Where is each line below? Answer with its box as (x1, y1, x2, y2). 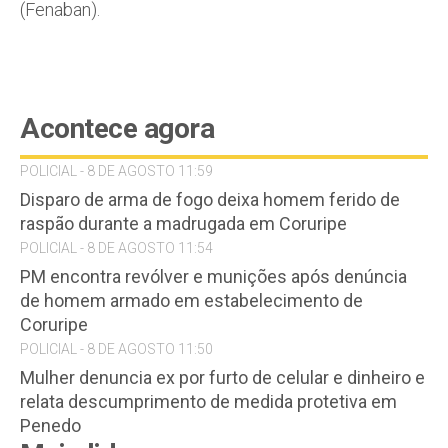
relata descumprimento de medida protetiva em (20, 391, 397, 412)
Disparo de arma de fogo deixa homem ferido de (20, 189, 400, 210)
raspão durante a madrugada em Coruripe (20, 213, 347, 234)
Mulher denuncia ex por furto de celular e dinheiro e (20, 367, 425, 388)
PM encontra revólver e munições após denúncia (20, 266, 407, 287)
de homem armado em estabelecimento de (20, 290, 363, 311)
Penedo (20, 415, 81, 436)
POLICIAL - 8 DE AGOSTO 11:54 (20, 240, 213, 256)
